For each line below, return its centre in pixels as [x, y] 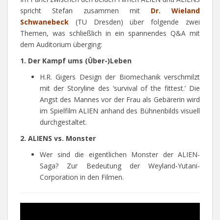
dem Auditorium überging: [61, 44]
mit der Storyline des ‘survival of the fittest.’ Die [120, 88]
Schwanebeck [44, 22]
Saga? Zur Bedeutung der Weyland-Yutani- [120, 166]
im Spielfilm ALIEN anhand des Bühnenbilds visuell [120, 111]
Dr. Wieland [175, 11]
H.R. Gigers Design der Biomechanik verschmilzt [120, 77]
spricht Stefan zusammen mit [85, 11]
